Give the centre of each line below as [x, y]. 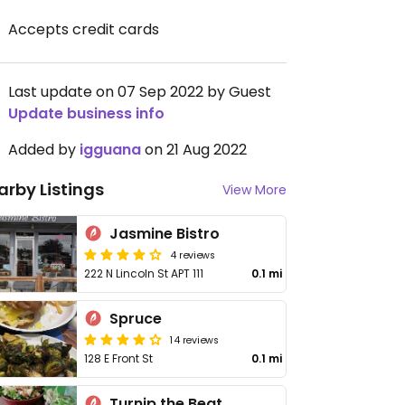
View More [254, 190]
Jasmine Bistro [165, 234]
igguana [110, 150]
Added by [44, 150]
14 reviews [195, 339]
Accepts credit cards [84, 29]
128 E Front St [119, 358]
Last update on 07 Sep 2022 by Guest [140, 92]
